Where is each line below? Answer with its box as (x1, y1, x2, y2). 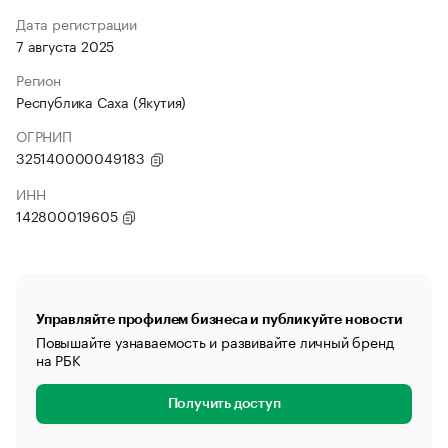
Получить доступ (167, 397, 281, 411)
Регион (16, 68, 61, 90)
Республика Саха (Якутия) (16, 90, 187, 112)
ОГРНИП (16, 124, 72, 146)
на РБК (36, 348, 81, 370)
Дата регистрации (16, 12, 137, 34)
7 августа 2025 (16, 34, 115, 56)
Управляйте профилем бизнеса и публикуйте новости (36, 312, 403, 326)
